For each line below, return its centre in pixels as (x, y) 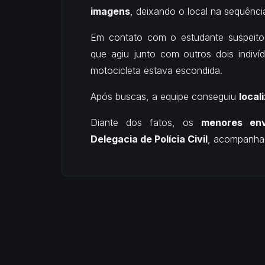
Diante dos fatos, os (146, 122)
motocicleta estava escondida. (156, 70)
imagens (110, 11)
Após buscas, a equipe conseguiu (165, 96)
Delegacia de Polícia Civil (149, 139)
